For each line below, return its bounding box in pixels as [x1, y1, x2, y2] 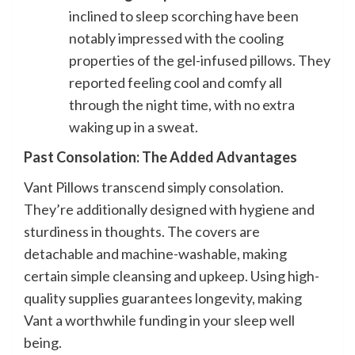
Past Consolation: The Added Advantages [24, 147, 297, 166]
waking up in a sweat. [69, 117, 198, 136]
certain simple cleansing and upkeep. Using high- [24, 266, 319, 284]
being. [24, 333, 62, 351]
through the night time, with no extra [69, 95, 295, 113]
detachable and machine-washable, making [24, 244, 287, 262]
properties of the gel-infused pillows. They [69, 51, 330, 69]
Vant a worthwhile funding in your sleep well [24, 311, 295, 329]
